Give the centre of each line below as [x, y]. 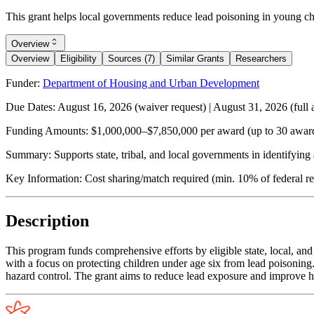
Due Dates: [30, 107]
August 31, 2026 [250, 107]
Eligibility [78, 58]
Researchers [261, 58]
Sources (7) [131, 58]
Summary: [28, 154]
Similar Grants [195, 58]
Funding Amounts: [47, 130]
